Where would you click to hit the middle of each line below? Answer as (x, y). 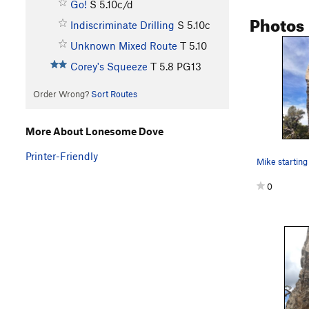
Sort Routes (114, 94)
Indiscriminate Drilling (122, 25)
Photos (277, 22)
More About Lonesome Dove (94, 131)
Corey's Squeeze (109, 67)
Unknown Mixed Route (123, 46)
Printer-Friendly (62, 156)
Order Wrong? (62, 94)
